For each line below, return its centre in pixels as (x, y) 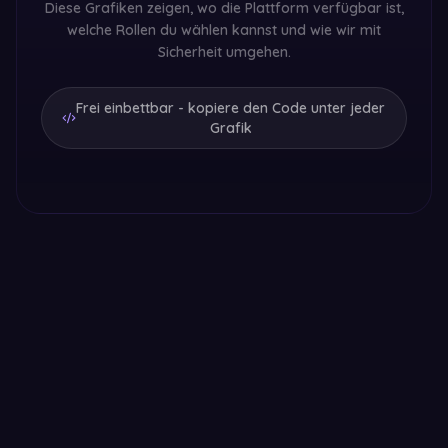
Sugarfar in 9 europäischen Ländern (209, 373)
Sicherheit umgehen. (224, 52)
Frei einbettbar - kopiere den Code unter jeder (231, 108)
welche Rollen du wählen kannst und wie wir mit (224, 30)
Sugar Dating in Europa (203, 348)
